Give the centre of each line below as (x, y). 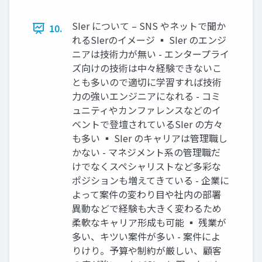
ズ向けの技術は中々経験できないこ (147, 68)
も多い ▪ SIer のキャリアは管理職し (150, 138)
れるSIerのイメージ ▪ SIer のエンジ (149, 40)
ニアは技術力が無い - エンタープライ (151, 54)
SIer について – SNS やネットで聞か (149, 26)
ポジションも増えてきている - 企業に (151, 180)
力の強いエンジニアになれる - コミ (146, 96)
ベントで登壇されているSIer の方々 (147, 124)
